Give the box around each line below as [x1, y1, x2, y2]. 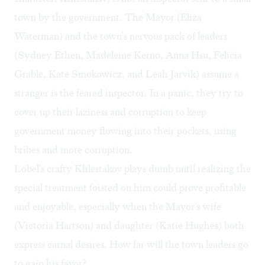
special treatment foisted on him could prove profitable [14, 181, 246, 195]
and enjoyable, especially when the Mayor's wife [14, 200, 221, 214]
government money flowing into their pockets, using [14, 124, 237, 138]
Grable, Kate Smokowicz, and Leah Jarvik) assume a [14, 67, 239, 81]
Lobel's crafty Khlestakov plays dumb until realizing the [14, 162, 251, 176]
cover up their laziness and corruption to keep [14, 105, 206, 119]
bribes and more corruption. [14, 143, 132, 157]
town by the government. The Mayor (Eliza [14, 11, 202, 24]
